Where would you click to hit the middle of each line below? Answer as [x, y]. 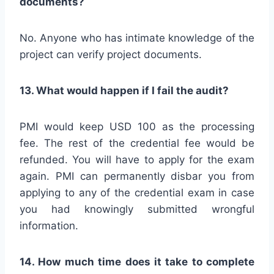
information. [49, 225]
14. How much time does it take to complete [137, 261]
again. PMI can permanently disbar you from [137, 176]
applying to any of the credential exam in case [137, 192]
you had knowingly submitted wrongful [137, 209]
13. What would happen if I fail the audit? [124, 90]
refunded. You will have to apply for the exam [137, 159]
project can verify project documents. [111, 54]
